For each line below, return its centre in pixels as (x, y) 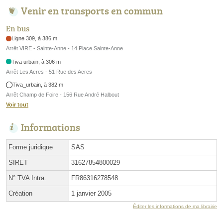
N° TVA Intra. (27, 178)
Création (20, 194)
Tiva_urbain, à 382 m (38, 85)
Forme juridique (31, 147)
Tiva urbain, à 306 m (36, 61)
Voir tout (17, 105)
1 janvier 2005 (91, 194)
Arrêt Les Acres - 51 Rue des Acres (49, 71)
